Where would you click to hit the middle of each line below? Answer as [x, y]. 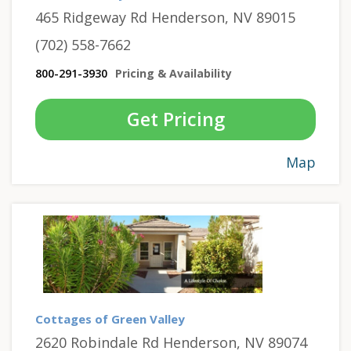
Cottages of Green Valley [110, 318]
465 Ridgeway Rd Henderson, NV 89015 [165, 17]
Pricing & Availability [174, 73]
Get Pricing [175, 119]
